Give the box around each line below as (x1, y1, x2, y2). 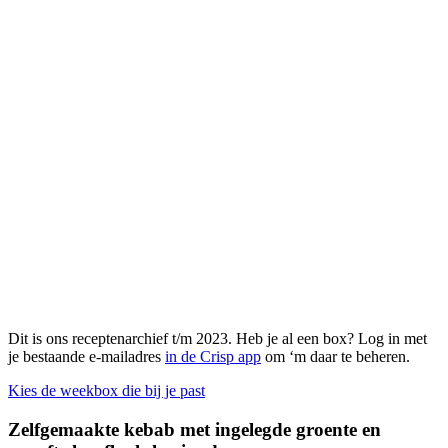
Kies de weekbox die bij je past (8, 382, 205, 400)
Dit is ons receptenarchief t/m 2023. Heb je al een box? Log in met (8, 330, 427, 348)
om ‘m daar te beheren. (261, 348, 410, 366)
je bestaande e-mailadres (8, 348, 165, 366)
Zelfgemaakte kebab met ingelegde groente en (8, 419, 381, 441)
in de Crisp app (165, 348, 261, 366)
